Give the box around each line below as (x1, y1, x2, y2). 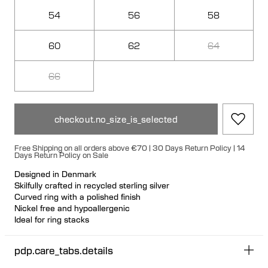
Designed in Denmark (14, 168, 96, 179)
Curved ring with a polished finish (14, 191, 141, 202)
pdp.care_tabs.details (14, 243, 113, 257)
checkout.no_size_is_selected (54, 113, 178, 124)
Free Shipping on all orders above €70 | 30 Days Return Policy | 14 (14, 142, 245, 153)
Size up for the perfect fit (14, 225, 109, 236)
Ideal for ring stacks (14, 214, 89, 224)
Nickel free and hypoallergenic (14, 202, 130, 213)
